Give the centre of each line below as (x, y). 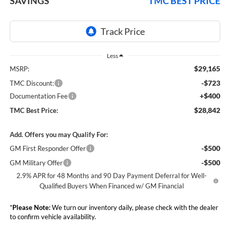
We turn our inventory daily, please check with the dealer (134, 208)
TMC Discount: (32, 83)
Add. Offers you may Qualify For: (59, 135)
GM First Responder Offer (47, 149)
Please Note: (31, 208)
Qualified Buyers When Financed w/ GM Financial (111, 186)
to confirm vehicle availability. (53, 217)
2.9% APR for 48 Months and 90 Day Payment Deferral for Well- (111, 176)
